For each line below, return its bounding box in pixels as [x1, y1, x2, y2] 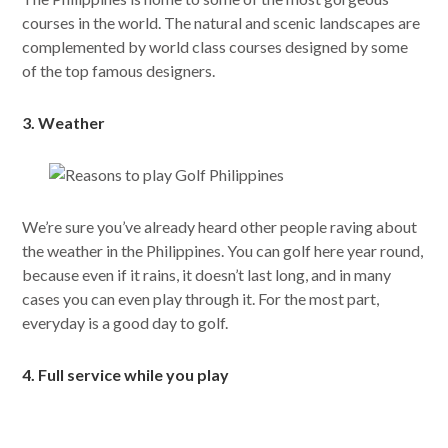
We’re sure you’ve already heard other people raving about [22, 217, 418, 237]
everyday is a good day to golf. [22, 313, 229, 333]
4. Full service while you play [22, 365, 230, 385]
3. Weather [22, 113, 106, 133]
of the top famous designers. [22, 61, 216, 81]
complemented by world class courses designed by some [22, 37, 409, 57]
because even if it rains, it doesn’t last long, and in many [22, 265, 392, 285]
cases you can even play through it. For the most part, [22, 289, 380, 309]
